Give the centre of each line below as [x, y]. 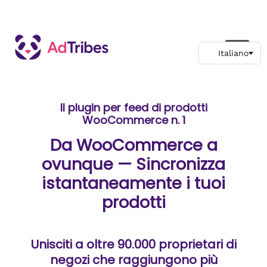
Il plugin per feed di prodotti [133, 108]
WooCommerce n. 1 [133, 120]
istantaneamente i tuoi [133, 183]
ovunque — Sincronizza [133, 164]
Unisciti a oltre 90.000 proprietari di [133, 244]
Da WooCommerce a [133, 145]
